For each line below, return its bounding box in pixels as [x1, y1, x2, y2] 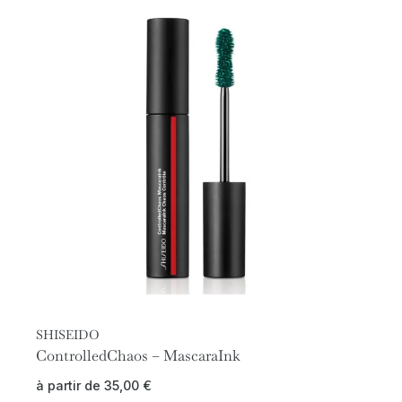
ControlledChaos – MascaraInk [36, 345, 240, 365]
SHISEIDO [36, 327, 100, 343]
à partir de [36, 378, 104, 394]
